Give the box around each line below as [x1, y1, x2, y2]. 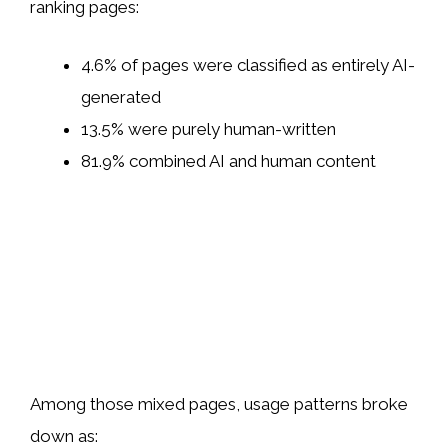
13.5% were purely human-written [81, 118, 336, 139]
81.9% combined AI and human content [81, 150, 376, 171]
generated [81, 86, 161, 107]
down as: [30, 425, 98, 446]
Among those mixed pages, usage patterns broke [30, 393, 408, 414]
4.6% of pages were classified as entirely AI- [81, 54, 415, 75]
